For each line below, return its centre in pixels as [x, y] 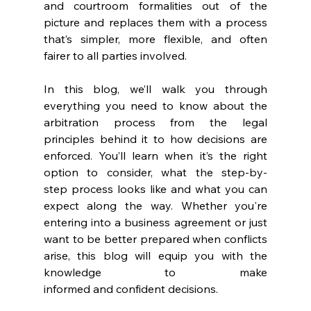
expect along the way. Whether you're [155, 206]
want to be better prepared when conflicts [155, 239]
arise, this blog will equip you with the [155, 256]
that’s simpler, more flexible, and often [155, 39]
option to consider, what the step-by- [155, 173]
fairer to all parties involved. [116, 56]
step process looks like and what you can [155, 189]
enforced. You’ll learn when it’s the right [155, 156]
